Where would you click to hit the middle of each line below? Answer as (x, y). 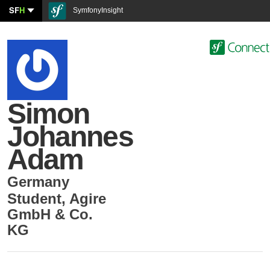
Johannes (70, 137)
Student (34, 199)
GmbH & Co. (50, 214)
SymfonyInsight (97, 10)
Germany (38, 182)
